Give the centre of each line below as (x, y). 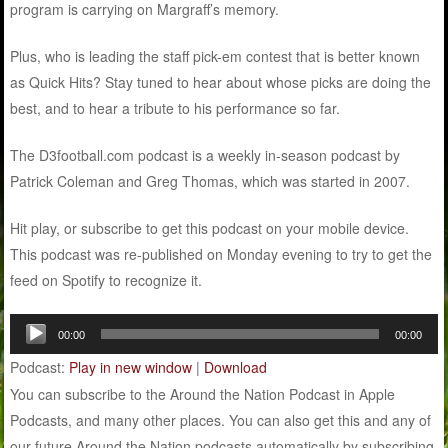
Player (29, 351)
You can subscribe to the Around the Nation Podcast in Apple (203, 393)
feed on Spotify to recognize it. (106, 279)
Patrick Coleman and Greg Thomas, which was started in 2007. (212, 180)
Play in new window (131, 366)
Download (236, 366)
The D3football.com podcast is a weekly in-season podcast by (205, 154)
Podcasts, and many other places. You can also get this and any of (221, 419)
